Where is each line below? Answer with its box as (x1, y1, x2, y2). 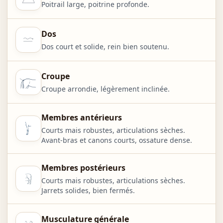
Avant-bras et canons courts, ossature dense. (41, 135, 192, 145)
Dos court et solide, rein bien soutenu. (41, 41, 169, 51)
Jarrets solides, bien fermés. (41, 185, 135, 195)
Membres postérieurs (41, 162, 125, 173)
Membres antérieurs (41, 111, 122, 123)
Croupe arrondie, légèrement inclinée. (41, 84, 170, 94)
